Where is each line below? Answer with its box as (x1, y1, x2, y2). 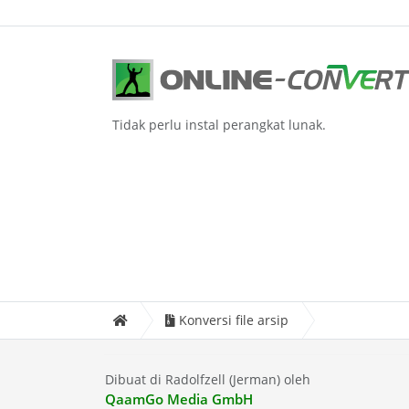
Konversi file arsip (179, 311, 288, 330)
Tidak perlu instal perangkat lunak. (112, 115, 326, 133)
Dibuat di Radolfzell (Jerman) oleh (104, 371, 310, 389)
